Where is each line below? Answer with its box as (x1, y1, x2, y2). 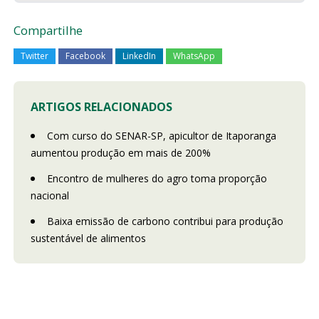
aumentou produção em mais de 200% (30, 145, 211, 159)
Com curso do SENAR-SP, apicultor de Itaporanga (46, 128, 276, 142)
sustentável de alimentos (30, 231, 146, 245)
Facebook (65, 49, 105, 62)
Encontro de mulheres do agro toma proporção (46, 171, 267, 185)
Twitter (20, 49, 48, 62)
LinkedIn (122, 49, 156, 62)
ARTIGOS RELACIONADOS (30, 98, 172, 115)
